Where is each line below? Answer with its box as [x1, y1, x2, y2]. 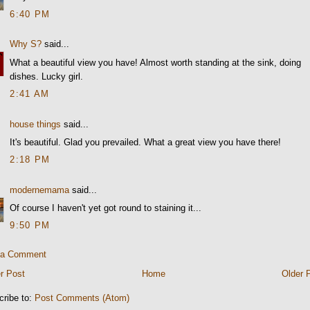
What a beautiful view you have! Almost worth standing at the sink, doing [10, 57, 302, 68]
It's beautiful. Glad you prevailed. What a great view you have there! [10, 136, 282, 147]
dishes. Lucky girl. [10, 71, 84, 82]
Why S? [10, 39, 42, 50]
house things [10, 118, 62, 129]
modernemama [10, 184, 70, 195]
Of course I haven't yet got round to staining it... [10, 203, 202, 214]
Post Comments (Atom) [35, 293, 130, 304]
